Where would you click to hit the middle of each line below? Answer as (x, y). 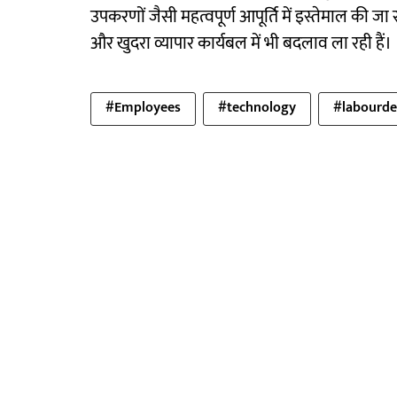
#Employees (143, 108)
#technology (257, 108)
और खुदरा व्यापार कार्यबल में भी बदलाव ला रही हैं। (241, 43)
